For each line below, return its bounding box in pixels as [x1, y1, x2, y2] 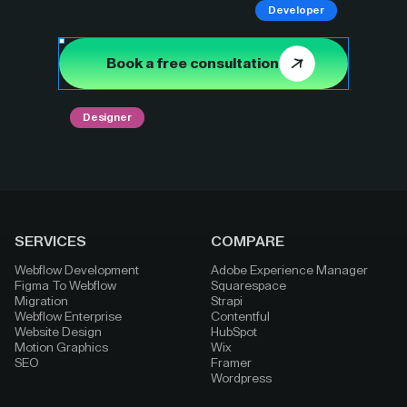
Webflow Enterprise [15, 311, 122, 323]
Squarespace [211, 280, 286, 293]
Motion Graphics [15, 342, 108, 354]
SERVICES [15, 234, 86, 249]
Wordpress [211, 372, 272, 385]
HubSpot [211, 326, 257, 339]
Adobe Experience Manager [211, 264, 368, 277]
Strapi [211, 295, 243, 308]
